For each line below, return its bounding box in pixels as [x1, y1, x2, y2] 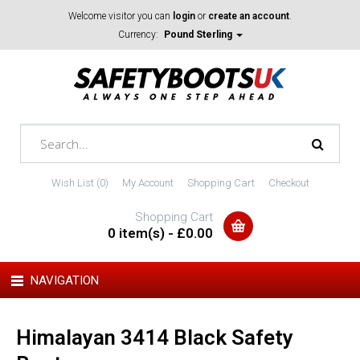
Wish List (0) [51, 177, 108, 189]
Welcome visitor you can [68, 10, 173, 22]
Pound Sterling [164, 29, 235, 40]
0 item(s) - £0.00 [107, 225, 213, 241]
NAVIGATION [31, 273, 99, 288]
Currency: [118, 29, 161, 40]
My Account [121, 177, 174, 189]
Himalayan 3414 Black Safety [16, 325, 293, 350]
